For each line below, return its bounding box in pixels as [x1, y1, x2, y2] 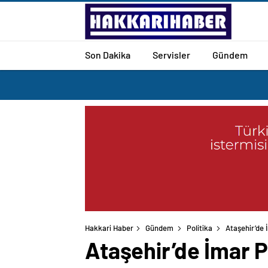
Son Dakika [85, 48, 130, 60]
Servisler [153, 48, 190, 60]
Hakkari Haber [85, 223, 133, 233]
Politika [187, 223, 212, 233]
